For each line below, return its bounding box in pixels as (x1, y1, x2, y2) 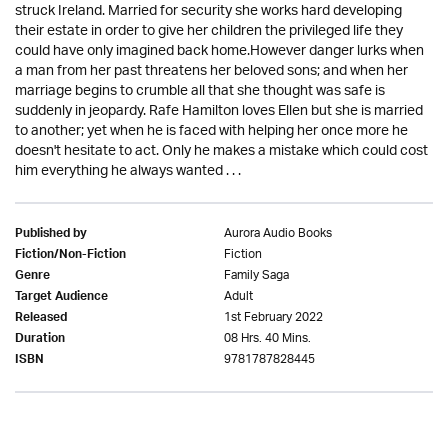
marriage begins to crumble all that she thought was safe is (15, 76, 385, 107)
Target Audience (15, 286, 108, 310)
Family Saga (224, 262, 289, 289)
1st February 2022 (224, 304, 323, 331)
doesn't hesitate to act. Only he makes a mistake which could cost (15, 136, 428, 167)
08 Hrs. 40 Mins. (224, 325, 311, 352)
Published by (15, 223, 87, 247)
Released (15, 307, 67, 331)
